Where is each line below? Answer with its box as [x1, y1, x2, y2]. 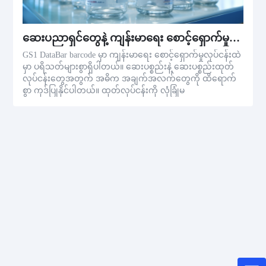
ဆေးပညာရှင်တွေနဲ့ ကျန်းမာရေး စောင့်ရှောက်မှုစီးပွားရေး [229, 32, 240, 45]
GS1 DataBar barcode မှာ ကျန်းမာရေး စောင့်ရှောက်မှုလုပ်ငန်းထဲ [23, 50, 242, 60]
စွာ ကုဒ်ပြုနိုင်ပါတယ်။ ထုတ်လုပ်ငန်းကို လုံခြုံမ [23, 86, 185, 96]
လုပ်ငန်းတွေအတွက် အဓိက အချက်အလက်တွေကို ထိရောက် [23, 74, 237, 84]
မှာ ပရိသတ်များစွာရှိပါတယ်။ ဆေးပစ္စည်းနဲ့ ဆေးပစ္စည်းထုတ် [23, 62, 235, 72]
